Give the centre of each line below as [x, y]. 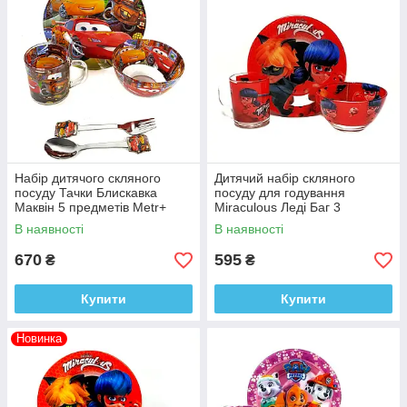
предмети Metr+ [262, 222]
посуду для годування [280, 193]
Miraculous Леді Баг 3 [278, 208]
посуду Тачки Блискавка [86, 193]
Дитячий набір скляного [285, 179]
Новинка [39, 339]
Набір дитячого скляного [88, 179]
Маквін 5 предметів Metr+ [90, 208]
